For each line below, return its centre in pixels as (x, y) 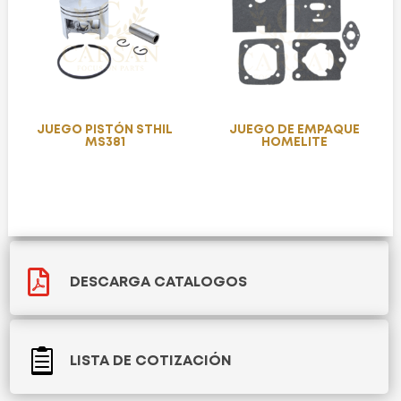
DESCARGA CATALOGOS (158, 283)
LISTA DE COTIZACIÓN (150, 362)
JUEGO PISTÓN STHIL (105, 129)
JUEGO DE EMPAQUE (296, 129)
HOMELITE (296, 142)
